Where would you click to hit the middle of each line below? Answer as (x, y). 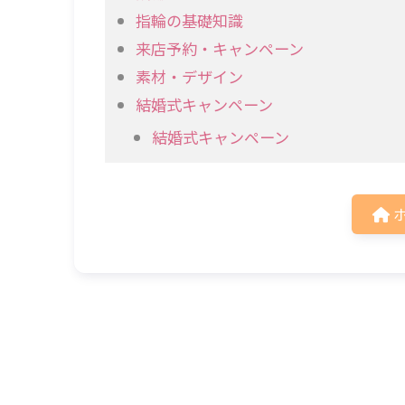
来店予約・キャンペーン (220, 48)
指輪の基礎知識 (190, 20)
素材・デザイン (190, 76)
